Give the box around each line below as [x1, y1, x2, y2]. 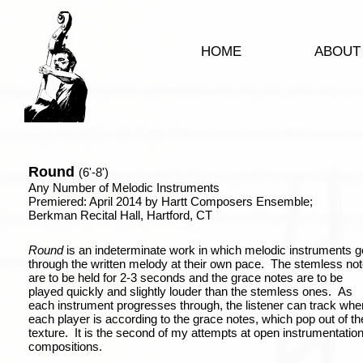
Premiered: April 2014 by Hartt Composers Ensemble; [28, 194, 313, 208]
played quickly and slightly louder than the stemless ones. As [28, 284, 352, 298]
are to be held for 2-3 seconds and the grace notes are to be [28, 271, 343, 284]
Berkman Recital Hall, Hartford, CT [28, 208, 212, 222]
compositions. [28, 340, 102, 353]
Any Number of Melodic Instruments [28, 181, 220, 194]
